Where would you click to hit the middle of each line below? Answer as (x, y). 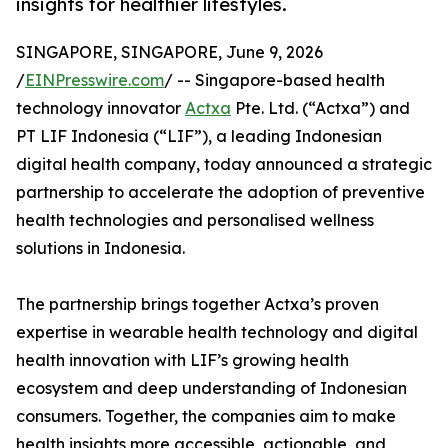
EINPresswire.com (94, 79)
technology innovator (100, 107)
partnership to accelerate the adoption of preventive (220, 191)
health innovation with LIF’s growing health (182, 359)
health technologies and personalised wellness (195, 219)
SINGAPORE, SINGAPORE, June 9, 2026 (169, 51)
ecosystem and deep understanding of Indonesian (211, 387)
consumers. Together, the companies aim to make (206, 415)
